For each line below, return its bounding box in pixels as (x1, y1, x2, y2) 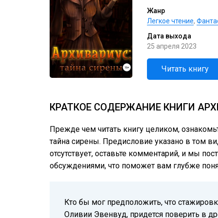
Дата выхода (147, 32, 191, 40)
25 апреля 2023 (147, 42, 197, 50)
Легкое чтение (147, 17, 194, 25)
